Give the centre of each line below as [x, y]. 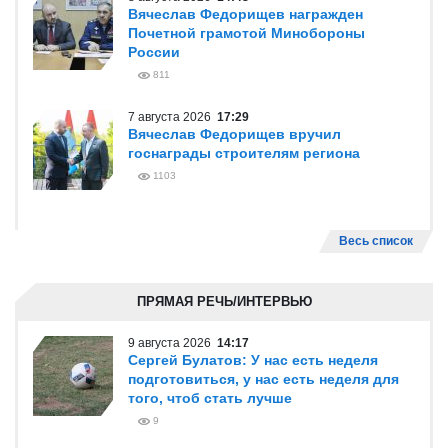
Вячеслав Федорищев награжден [245, 14]
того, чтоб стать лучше [210, 398]
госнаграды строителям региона [244, 153]
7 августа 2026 [172, 117]
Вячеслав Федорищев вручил [234, 134]
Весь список [376, 241]
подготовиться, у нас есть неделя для [263, 379]
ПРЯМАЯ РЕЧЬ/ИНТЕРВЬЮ [224, 301]
